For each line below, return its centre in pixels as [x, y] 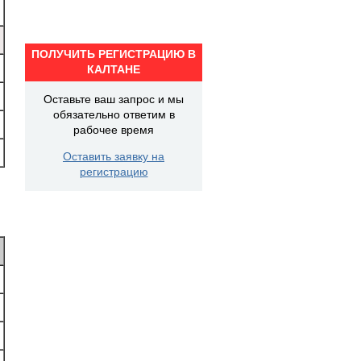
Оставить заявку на [114, 156]
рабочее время [114, 130]
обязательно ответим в [114, 114]
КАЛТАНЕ [114, 69]
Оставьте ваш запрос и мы [114, 99]
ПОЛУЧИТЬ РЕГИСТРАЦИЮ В [114, 54]
